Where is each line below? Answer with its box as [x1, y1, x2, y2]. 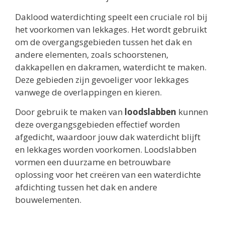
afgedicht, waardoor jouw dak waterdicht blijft [15, 131, 200, 143]
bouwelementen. [15, 194, 81, 206]
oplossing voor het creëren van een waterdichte [15, 169, 201, 181]
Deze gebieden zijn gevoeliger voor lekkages [15, 73, 189, 85]
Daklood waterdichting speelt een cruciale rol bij [15, 11, 207, 23]
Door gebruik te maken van [15, 106, 125, 118]
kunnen [176, 106, 208, 118]
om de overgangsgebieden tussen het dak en [15, 36, 192, 48]
